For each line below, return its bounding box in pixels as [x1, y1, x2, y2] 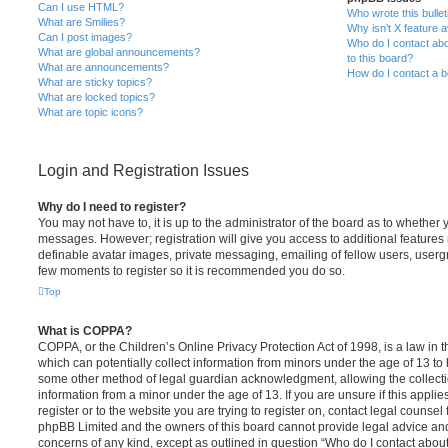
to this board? [346, 52, 413, 64]
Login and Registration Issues [38, 162, 249, 179]
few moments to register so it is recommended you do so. [38, 264, 345, 278]
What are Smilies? [38, 16, 125, 28]
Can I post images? [38, 31, 132, 43]
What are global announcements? [38, 46, 200, 58]
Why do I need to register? [38, 200, 186, 214]
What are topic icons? [38, 106, 143, 118]
